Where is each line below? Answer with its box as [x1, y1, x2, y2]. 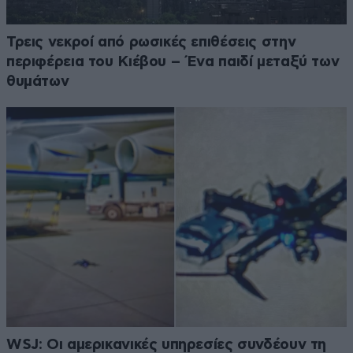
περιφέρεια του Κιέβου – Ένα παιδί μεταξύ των [6, 54, 340, 70]
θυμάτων [6, 74, 69, 90]
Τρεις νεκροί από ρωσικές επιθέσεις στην [6, 35, 296, 50]
